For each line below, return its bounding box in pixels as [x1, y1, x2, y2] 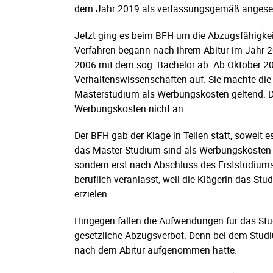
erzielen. [74, 186, 110, 200]
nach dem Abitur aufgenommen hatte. [74, 243, 237, 257]
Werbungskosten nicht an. [74, 101, 186, 115]
